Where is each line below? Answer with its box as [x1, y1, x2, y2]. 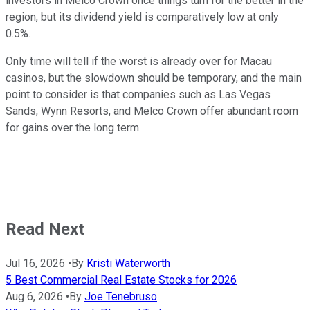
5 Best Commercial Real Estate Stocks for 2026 [6, 273, 237, 286]
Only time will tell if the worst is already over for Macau [6, 54, 272, 68]
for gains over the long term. [6, 120, 144, 134]
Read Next [6, 219, 84, 239]
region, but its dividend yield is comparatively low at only [6, 10, 279, 24]
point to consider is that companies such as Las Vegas [6, 87, 271, 101]
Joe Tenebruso [84, 289, 157, 303]
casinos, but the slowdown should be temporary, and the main [6, 71, 302, 84]
